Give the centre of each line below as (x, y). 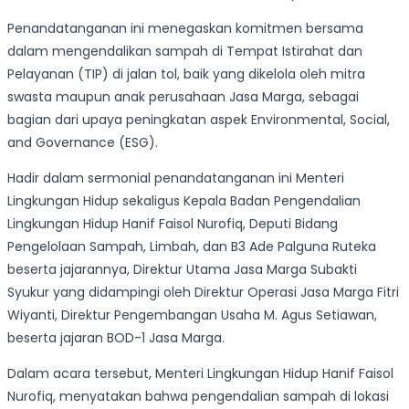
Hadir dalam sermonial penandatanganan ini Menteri (176, 178)
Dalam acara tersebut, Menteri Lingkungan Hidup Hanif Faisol (200, 374)
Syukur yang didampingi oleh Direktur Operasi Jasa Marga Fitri (203, 293)
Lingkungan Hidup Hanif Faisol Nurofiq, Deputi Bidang (173, 224)
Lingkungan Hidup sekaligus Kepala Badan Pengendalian (184, 201)
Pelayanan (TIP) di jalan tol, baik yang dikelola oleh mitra (186, 74)
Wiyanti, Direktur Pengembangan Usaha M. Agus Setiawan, (192, 315)
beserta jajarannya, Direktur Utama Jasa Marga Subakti (182, 270)
